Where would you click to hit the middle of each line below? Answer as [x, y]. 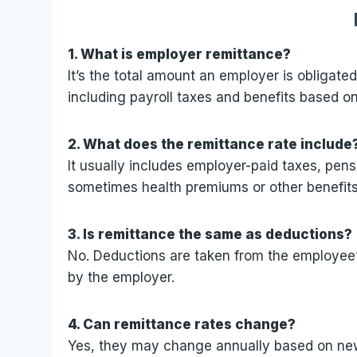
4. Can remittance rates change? [182, 324]
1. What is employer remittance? [180, 54]
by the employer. [122, 277]
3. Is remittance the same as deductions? [210, 234]
